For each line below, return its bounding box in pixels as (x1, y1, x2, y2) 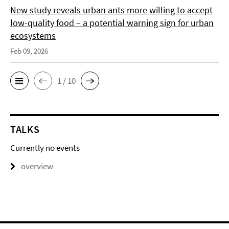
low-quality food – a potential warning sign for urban (10, 17, 214, 29)
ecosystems (10, 30, 56, 41)
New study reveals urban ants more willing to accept (10, 4, 213, 16)
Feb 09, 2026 (10, 46, 48, 56)
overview (21, 161, 53, 172)
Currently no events (10, 142, 80, 153)
